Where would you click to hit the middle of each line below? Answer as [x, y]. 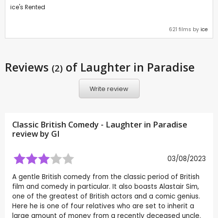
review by [32, 134]
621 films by [185, 30]
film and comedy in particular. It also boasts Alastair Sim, [106, 187]
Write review [109, 89]
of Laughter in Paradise [129, 67]
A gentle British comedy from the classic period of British [106, 177]
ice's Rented [28, 7]
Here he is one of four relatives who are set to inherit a [103, 206]
